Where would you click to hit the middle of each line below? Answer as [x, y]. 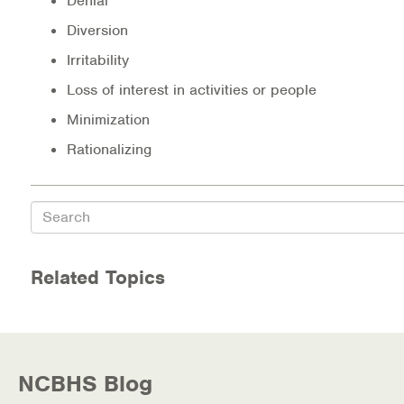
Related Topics [98, 277]
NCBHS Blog [85, 383]
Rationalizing [109, 149]
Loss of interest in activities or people [192, 89]
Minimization [108, 119]
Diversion [97, 30]
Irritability [98, 60]
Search [55, 209]
